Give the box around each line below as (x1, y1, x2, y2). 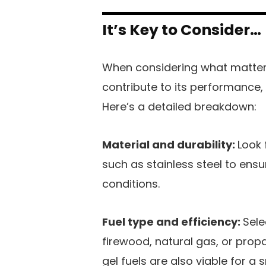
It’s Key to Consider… (102, 20, 261, 41)
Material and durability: (102, 137, 237, 153)
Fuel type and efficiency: (102, 214, 243, 230)
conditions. (102, 176, 160, 192)
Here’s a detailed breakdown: (102, 99, 256, 115)
